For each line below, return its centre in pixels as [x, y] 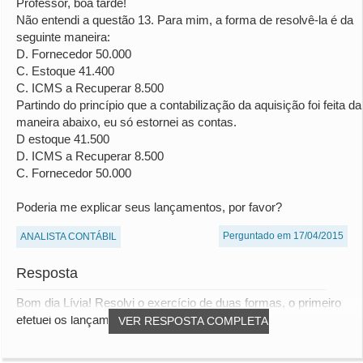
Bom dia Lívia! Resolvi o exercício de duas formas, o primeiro [179, 303]
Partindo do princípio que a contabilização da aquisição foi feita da [189, 105]
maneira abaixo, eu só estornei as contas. [126, 122]
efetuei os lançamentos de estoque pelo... [126, 320]
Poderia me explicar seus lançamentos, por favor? [149, 207]
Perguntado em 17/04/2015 [283, 236]
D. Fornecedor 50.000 [74, 54]
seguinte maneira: [63, 37]
